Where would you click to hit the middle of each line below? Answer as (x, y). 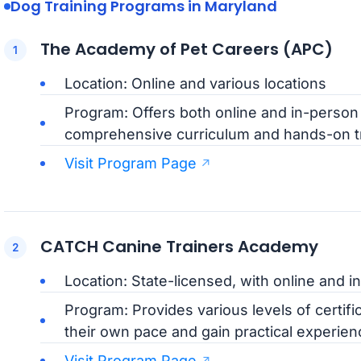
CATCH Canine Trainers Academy (179, 247)
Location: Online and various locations (195, 84)
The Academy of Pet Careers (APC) (186, 50)
